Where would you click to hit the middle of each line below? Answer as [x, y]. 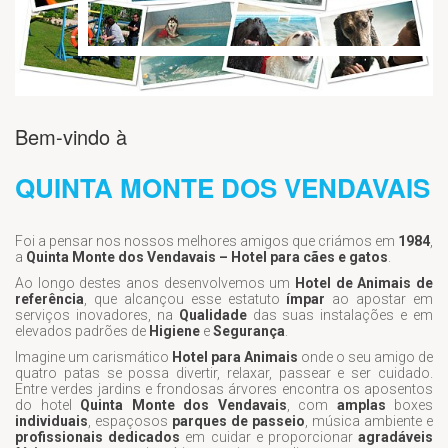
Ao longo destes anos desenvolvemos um [155, 282]
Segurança [249, 330]
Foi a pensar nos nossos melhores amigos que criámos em [205, 240]
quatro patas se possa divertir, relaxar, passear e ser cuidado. [224, 372]
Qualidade [212, 314]
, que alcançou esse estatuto [185, 298]
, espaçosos [130, 420]
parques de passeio [238, 420]
